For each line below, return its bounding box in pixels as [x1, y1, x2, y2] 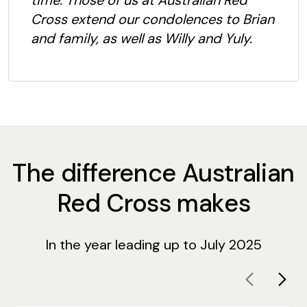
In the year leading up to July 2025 [45, 236, 262, 254]
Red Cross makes [56, 187, 251, 220]
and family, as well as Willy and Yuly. [31, 29, 252, 48]
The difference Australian [12, 157, 295, 190]
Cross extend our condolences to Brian [31, 10, 274, 29]
